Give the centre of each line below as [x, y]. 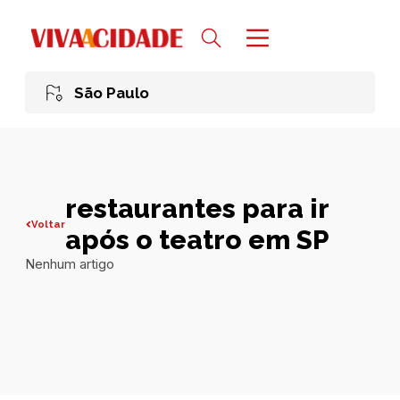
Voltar [49, 224]
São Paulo [111, 92]
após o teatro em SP [198, 240]
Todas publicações [118, 377]
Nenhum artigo [70, 265]
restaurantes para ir [197, 209]
